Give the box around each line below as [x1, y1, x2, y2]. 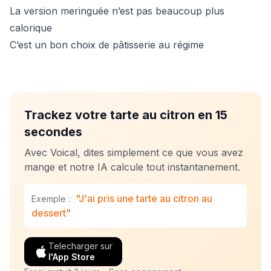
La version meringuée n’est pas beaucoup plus [10, 5, 224, 17]
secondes [24, 125, 82, 139]
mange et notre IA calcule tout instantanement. [24, 161, 240, 173]
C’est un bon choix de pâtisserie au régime [10, 39, 204, 51]
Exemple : [31, 194, 70, 204]
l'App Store [48, 252, 95, 262]
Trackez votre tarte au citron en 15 [24, 108, 227, 122]
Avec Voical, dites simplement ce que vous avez [24, 146, 243, 158]
